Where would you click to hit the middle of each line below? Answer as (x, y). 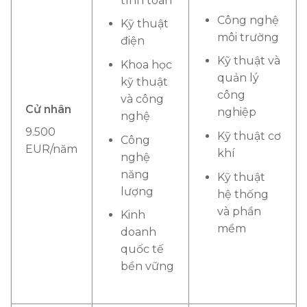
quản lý (238, 78)
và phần (239, 211)
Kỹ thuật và (248, 61)
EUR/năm (51, 149)
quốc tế (142, 249)
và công (142, 99)
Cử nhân (48, 109)
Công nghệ (248, 20)
